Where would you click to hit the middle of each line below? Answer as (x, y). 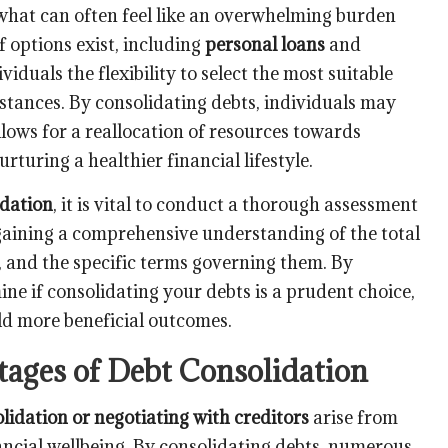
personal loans (265, 44)
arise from (353, 417)
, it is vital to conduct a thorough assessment (235, 204)
